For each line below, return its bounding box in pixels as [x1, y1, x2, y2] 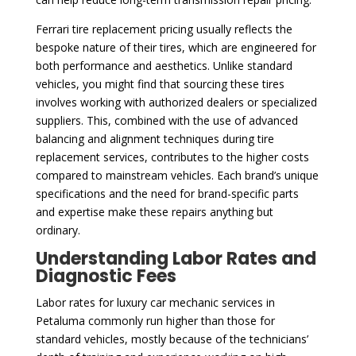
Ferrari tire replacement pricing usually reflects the [35, 21, 292, 37]
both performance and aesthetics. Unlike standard [35, 57, 292, 73]
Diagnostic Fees [35, 263, 176, 288]
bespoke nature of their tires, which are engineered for [35, 39, 316, 55]
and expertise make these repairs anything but [35, 203, 273, 219]
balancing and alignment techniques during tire [35, 130, 274, 146]
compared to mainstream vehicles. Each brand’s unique [35, 167, 319, 183]
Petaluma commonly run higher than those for [35, 312, 275, 328]
